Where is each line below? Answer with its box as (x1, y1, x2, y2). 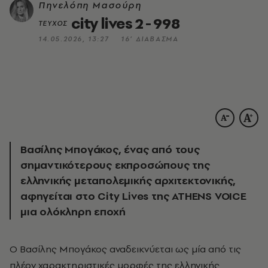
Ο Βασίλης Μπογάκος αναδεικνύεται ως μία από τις (10, 242, 17, 255)
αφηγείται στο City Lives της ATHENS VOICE (20, 188, 246, 203)
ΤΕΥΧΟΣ (38, 18, 67, 28)
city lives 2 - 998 (71, 12, 179, 33)
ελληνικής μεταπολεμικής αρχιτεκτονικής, (20, 172, 236, 188)
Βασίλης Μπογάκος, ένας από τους (20, 141, 200, 157)
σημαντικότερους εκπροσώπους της (20, 157, 210, 172)
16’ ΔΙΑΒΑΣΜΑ (121, 33, 179, 44)
